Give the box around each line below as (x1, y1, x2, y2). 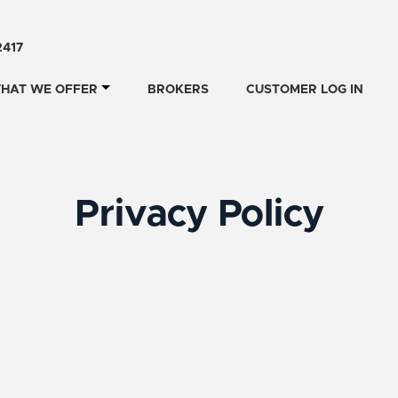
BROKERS (147, 84, 209, 96)
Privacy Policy (74, 196, 324, 234)
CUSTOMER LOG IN (246, 84, 363, 96)
